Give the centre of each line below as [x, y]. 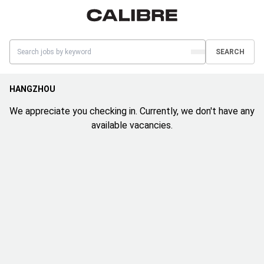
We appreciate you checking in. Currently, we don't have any [132, 111]
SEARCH [230, 52]
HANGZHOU [32, 89]
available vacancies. [132, 126]
